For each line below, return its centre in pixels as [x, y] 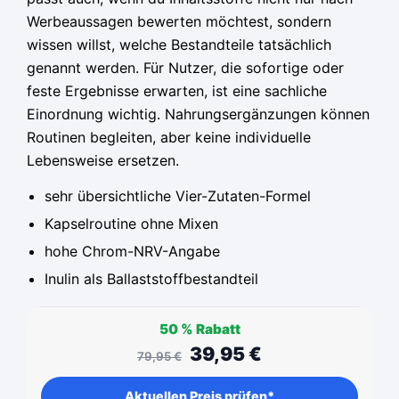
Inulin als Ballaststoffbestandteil [151, 278]
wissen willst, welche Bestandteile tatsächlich [179, 44]
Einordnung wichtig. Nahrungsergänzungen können [198, 114]
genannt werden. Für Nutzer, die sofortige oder [185, 67]
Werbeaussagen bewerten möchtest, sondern [179, 21]
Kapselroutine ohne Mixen [131, 223]
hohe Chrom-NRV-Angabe [132, 251]
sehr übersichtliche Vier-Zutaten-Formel [178, 195]
